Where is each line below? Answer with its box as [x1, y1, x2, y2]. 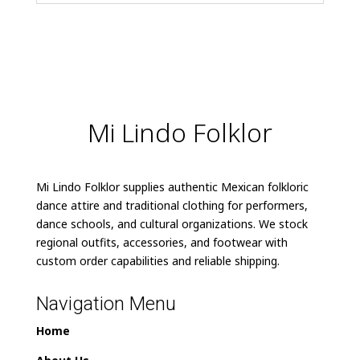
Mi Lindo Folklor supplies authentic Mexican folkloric [35, 178, 309, 194]
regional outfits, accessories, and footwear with [35, 234, 288, 250]
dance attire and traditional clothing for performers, [35, 197, 308, 213]
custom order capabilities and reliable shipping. [35, 252, 280, 268]
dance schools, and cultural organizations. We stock [35, 215, 308, 231]
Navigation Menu [35, 292, 176, 315]
